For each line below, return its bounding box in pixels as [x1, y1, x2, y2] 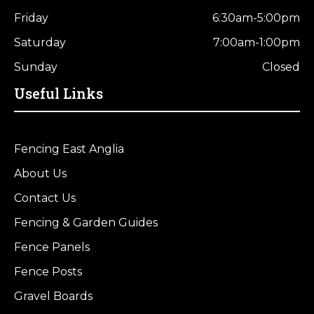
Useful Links [14, 84, 103, 102]
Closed [262, 60, 300, 74]
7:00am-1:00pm [213, 36, 300, 49]
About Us [14, 167, 67, 180]
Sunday [14, 60, 57, 74]
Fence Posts [14, 265, 82, 278]
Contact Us [14, 191, 76, 205]
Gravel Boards [14, 289, 93, 303]
